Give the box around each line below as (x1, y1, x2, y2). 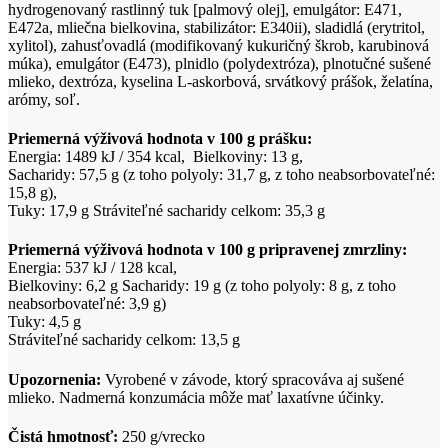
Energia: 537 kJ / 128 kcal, (8, 259, 177, 277)
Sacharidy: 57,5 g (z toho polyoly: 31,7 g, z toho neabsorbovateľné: (8, 166, 435, 184)
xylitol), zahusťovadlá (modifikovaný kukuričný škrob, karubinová (8, 36, 429, 54)
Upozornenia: (8, 370, 101, 388)
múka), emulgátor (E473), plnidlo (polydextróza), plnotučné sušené (8, 54, 431, 72)
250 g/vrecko (118, 427, 205, 445)
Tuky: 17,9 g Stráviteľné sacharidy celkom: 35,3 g (8, 202, 325, 220)
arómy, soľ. (8, 90, 80, 108)
